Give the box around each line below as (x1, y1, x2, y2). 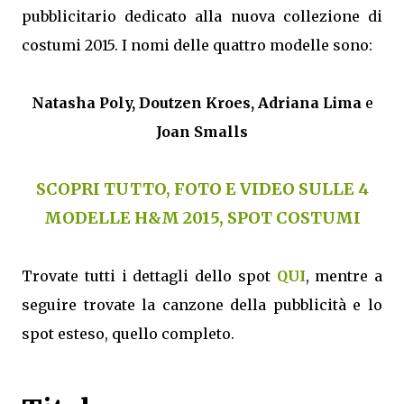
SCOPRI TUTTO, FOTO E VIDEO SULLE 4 (35, 178, 369, 199)
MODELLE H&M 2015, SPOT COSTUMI (43, 207, 361, 228)
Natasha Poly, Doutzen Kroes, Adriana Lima (31, 93, 362, 112)
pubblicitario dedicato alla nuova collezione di (22, 6, 382, 25)
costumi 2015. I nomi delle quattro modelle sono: (22, 35, 372, 54)
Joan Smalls (156, 122, 248, 141)
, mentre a (305, 266, 382, 285)
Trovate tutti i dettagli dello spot (22, 266, 277, 285)
